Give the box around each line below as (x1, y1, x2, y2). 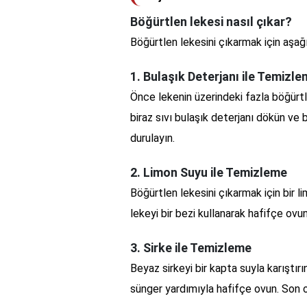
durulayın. (130, 131, 175, 145)
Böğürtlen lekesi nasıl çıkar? (130, 14, 292, 29)
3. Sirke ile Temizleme (130, 240, 251, 255)
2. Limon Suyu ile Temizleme (130, 164, 287, 180)
